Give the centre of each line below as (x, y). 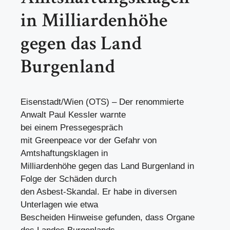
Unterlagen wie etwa (59, 205)
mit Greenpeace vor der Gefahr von (89, 140)
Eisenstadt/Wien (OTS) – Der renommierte (102, 102)
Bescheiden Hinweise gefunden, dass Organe (108, 217)
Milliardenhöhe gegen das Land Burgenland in (107, 166)
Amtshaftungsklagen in (64, 153)
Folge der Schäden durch (69, 179)
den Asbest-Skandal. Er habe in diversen (99, 192)
